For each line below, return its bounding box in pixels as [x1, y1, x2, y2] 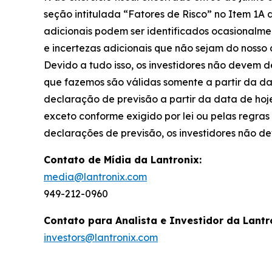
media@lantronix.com [44, 171, 147, 183]
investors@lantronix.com [44, 231, 158, 244]
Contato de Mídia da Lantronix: [44, 154, 202, 166]
